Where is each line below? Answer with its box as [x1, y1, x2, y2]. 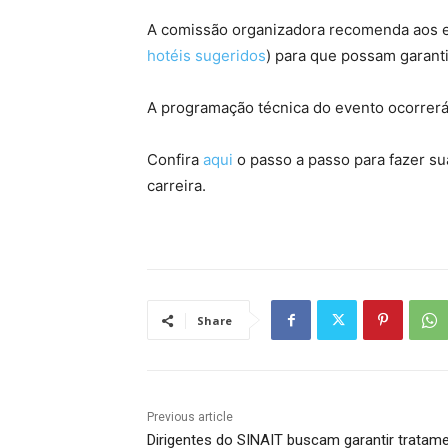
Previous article [147, 410, 233, 425]
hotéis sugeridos [147, 46, 266, 66]
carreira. [147, 176, 206, 196]
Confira [147, 150, 203, 170]
